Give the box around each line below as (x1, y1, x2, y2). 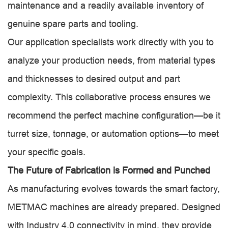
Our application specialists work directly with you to (8, 37, 214, 47)
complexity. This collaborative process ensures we (8, 92, 211, 102)
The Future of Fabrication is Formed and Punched (8, 165, 210, 176)
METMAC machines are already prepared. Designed (8, 202, 220, 212)
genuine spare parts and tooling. (8, 18, 138, 29)
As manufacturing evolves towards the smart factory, (8, 183, 220, 194)
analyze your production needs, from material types (8, 55, 215, 66)
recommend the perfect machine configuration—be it (8, 110, 220, 121)
